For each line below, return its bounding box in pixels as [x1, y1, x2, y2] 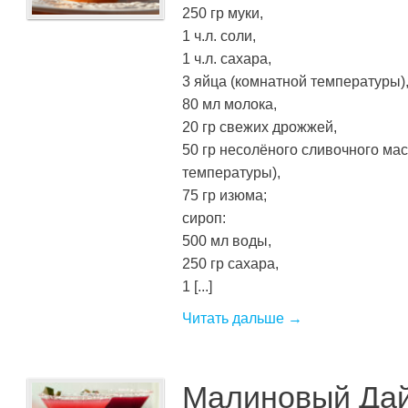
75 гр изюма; [182, 186, 267, 203]
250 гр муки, [182, 4, 263, 21]
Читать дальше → [182, 310, 302, 326]
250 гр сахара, [182, 254, 279, 271]
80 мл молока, [182, 95, 277, 112]
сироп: [182, 209, 226, 226]
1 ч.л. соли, [182, 26, 256, 44]
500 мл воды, [182, 231, 271, 249]
